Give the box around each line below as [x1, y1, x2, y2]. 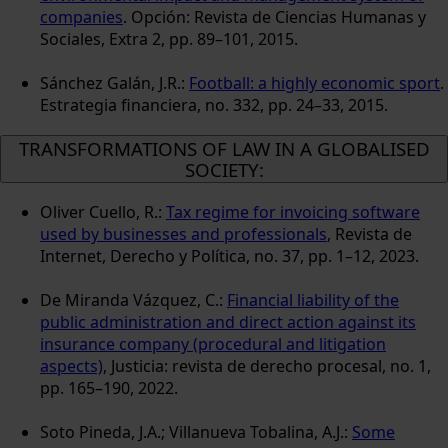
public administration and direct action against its [40, 311, 416, 334]
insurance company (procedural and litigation [40, 333, 386, 356]
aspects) [40, 355, 103, 378]
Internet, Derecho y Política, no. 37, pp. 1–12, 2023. [40, 245, 419, 268]
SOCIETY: [184, 156, 264, 182]
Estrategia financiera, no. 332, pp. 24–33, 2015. [40, 93, 388, 116]
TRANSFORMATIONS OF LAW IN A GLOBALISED [18, 135, 430, 161]
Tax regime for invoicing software [166, 201, 420, 224]
